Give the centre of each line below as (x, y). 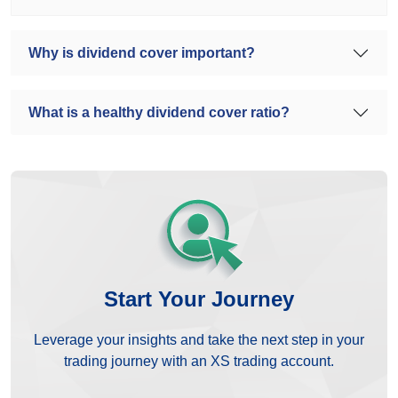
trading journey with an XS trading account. (199, 361)
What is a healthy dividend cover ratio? (159, 112)
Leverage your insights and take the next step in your (199, 339)
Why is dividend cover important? (142, 53)
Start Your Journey (199, 298)
